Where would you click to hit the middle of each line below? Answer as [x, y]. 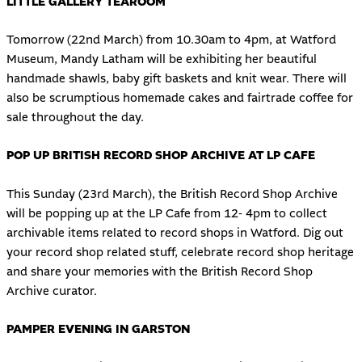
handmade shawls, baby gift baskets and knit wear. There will [176, 78]
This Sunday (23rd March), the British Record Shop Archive [172, 194]
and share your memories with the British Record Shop [159, 271]
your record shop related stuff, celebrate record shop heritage [180, 252]
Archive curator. [51, 291]
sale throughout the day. [75, 117]
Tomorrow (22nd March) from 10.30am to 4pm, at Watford [171, 40]
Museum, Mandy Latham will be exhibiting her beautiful [161, 59]
